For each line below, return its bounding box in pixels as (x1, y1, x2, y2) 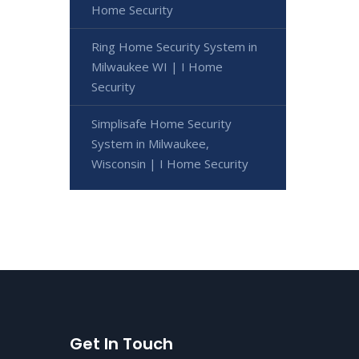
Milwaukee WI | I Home (91, 58, 223, 75)
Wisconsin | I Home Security (91, 155, 248, 171)
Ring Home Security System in (91, 38, 257, 54)
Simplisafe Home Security (91, 115, 232, 131)
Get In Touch (70, 332, 173, 355)
